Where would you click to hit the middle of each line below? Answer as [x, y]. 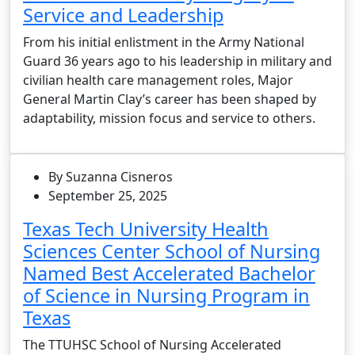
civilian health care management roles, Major [158, 80]
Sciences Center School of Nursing [172, 251]
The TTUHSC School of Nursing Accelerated [152, 344]
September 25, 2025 [108, 195]
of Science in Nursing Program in [166, 295]
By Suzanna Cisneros [111, 176]
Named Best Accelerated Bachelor [169, 273]
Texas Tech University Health [146, 229]
